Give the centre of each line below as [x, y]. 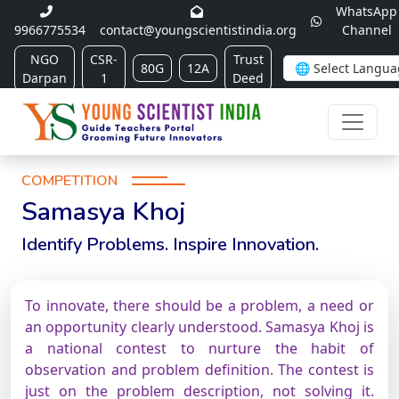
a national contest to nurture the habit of [199, 348]
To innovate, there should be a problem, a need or [199, 305]
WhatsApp [366, 11]
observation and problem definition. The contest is [199, 370]
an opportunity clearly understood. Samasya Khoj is [199, 327]
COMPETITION [69, 181]
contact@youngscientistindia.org [198, 30]
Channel [366, 30]
